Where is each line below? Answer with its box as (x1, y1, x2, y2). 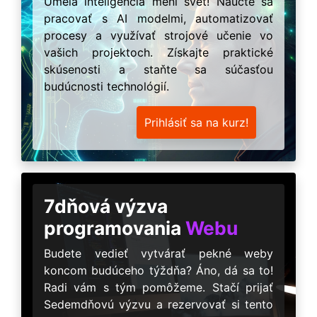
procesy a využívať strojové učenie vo (44, 28, 273, 42)
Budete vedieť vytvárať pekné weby (44, 246, 273, 260)
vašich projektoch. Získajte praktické (44, 45, 273, 59)
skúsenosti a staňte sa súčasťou (44, 62, 273, 76)
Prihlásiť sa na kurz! (144, 115, 248, 129)
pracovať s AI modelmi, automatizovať (44, 11, 273, 25)
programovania (44, 216, 185, 239)
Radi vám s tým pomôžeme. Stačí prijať (44, 279, 273, 294)
